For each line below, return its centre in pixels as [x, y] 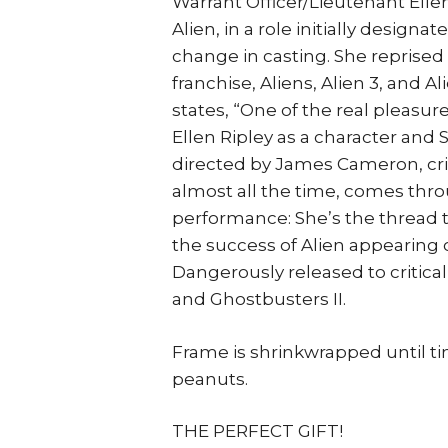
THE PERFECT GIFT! [257, 431]
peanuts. [210, 378]
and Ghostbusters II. [259, 299]
